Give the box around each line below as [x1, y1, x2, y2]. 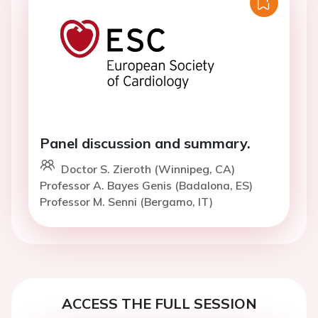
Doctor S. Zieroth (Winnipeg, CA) [61, 162, 235, 176]
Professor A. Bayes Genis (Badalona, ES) [40, 178, 253, 192]
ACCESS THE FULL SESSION [61, 295, 257, 312]
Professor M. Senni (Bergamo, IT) [40, 194, 213, 209]
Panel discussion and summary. [40, 134, 251, 152]
